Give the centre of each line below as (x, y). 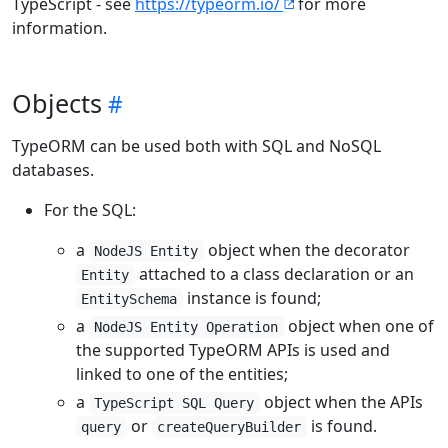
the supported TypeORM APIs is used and (233, 350)
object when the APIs (341, 402)
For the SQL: (90, 210)
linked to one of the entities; (182, 374)
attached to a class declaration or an (274, 274)
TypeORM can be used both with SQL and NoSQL (196, 146)
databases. (53, 170)
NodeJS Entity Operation (186, 327)
